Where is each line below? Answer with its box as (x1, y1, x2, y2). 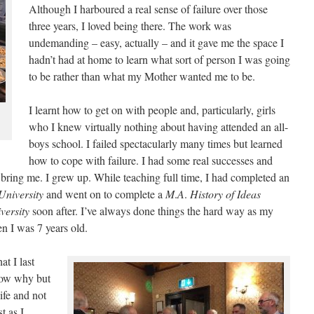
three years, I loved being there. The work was (29, 18, 231, 33)
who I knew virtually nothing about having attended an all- (29, 119, 288, 134)
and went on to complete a (43, 186, 165, 201)
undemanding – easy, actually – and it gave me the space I (29, 35, 284, 50)
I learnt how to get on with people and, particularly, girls (29, 102, 275, 117)
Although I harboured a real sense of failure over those (29, 1, 268, 16)
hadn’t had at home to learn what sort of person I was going (29, 52, 290, 67)
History (190, 186, 223, 201)
